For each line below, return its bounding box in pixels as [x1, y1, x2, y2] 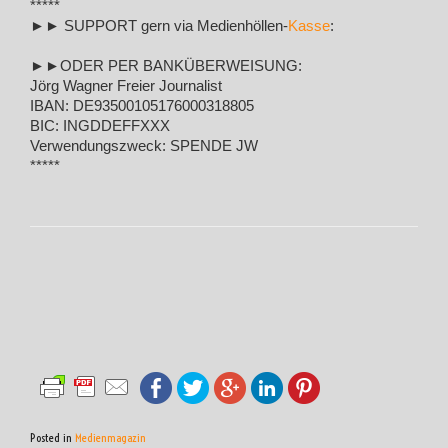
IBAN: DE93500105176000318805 [30, 98, 254, 114]
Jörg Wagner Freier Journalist [30, 78, 222, 94]
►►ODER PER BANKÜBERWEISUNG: [30, 58, 302, 74]
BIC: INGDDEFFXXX [30, 118, 170, 134]
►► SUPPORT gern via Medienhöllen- [30, 18, 288, 34]
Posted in [30, 430, 75, 445]
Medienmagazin [75, 430, 146, 445]
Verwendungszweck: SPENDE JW [30, 138, 258, 154]
